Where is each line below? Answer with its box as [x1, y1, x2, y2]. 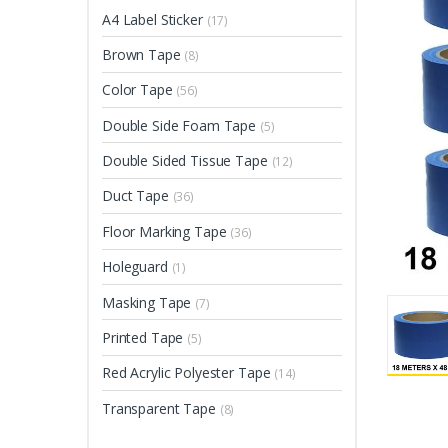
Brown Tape [102, 44, 181, 64]
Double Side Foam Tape [102, 115, 257, 135]
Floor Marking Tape [102, 221, 227, 241]
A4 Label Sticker [102, 9, 203, 29]
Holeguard [102, 257, 168, 277]
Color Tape [102, 80, 173, 100]
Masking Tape [102, 292, 192, 312]
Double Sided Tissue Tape [102, 151, 268, 171]
